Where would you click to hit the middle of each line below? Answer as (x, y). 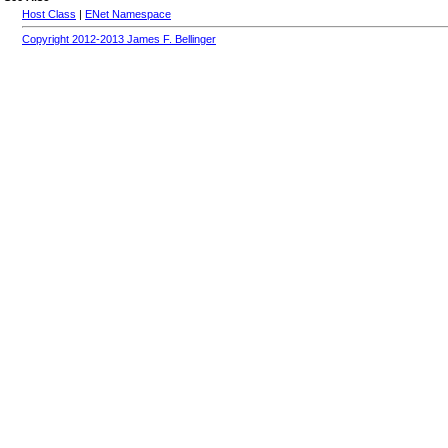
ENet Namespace (128, 14)
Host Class (49, 14)
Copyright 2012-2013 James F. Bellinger (119, 39)
